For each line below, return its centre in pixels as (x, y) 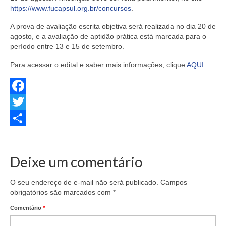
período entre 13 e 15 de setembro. (67, 47)
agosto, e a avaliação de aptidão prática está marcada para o (108, 37)
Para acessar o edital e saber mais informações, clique (98, 65)
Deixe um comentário (76, 162)
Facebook (26, 102)
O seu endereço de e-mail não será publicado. (84, 182)
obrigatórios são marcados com (62, 192)
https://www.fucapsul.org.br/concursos (71, 8)
